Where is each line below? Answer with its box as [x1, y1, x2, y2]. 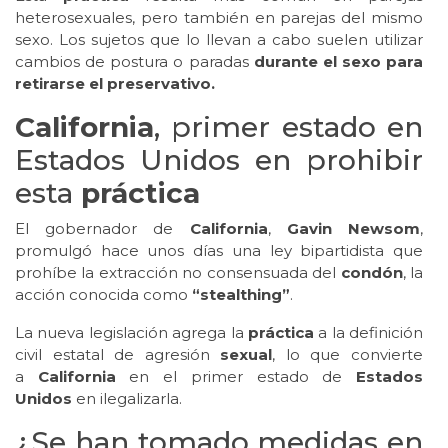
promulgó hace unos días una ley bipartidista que [15, 241, 423, 261]
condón [340, 263, 403, 283]
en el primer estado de [115, 367, 343, 387]
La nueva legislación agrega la [15, 323, 248, 343]
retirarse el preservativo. [15, 74, 215, 94]
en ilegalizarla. [76, 389, 182, 409]
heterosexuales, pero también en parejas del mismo [15, 8, 423, 28]
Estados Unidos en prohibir [15, 143, 423, 178]
